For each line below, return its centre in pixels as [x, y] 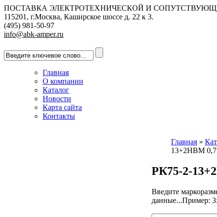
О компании [63, 81]
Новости [57, 99]
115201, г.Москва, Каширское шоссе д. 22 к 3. [79, 17]
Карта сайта [62, 107]
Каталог [56, 90]
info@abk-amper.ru [34, 34]
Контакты [59, 116]
